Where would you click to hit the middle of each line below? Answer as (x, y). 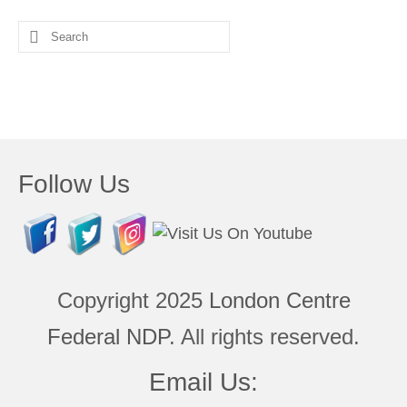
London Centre (279, 301)
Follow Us (74, 184)
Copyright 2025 (133, 301)
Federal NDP (108, 337)
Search (45, 32)
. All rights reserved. (264, 337)
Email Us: (203, 382)
